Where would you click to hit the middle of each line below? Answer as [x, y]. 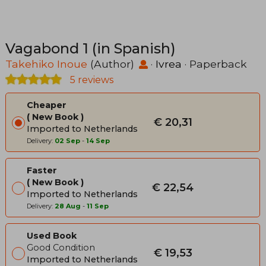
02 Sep [67, 141]
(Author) [112, 64]
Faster [42, 171]
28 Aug [68, 206]
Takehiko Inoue [46, 64]
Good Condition [61, 248]
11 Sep [98, 206]
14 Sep [98, 141]
